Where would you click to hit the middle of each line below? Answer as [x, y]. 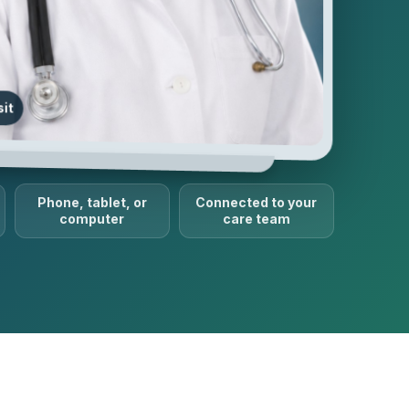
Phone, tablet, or [92, 202]
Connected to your [257, 202]
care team [256, 218]
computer [92, 218]
